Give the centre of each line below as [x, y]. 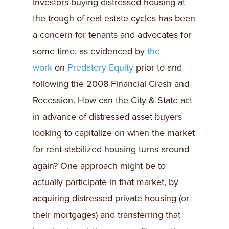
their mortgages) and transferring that [107, 215]
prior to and [158, 68]
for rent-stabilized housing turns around [111, 150]
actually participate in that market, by [106, 182]
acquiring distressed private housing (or [111, 199]
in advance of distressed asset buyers [107, 117]
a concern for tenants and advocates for [112, 35]
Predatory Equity [100, 68]
